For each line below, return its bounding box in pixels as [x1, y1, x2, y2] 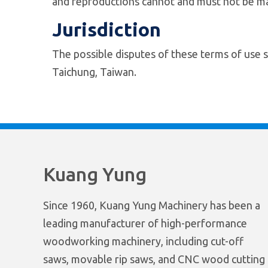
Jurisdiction [52, 19, 161, 40]
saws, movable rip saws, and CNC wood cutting [43, 253, 265, 265]
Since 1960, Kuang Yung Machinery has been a [43, 199, 260, 211]
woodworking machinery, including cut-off [43, 235, 243, 247]
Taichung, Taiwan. [52, 66, 136, 78]
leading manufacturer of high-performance [43, 217, 247, 229]
